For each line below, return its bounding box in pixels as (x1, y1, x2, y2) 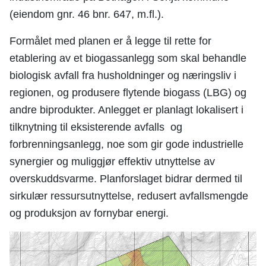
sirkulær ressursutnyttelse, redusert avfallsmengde (9, 190, 248, 202)
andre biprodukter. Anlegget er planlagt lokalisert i (9, 104, 243, 116)
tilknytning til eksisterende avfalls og (9, 121, 182, 133)
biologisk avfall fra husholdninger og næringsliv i (9, 69, 236, 81)
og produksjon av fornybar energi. (9, 207, 169, 219)
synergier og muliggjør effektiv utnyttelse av (9, 156, 215, 167)
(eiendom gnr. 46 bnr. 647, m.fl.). (9, 8, 164, 20)
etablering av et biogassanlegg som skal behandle (9, 52, 246, 64)
